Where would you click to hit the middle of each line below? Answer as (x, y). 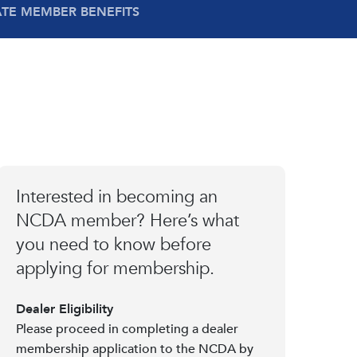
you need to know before (113, 244)
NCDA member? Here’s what (127, 220)
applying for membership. (115, 268)
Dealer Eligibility (64, 309)
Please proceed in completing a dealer (127, 329)
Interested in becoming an (116, 196)
